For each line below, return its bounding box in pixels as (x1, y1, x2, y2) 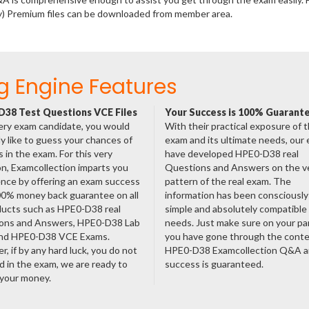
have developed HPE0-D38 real (164, 148, 299, 159)
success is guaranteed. (164, 258, 263, 270)
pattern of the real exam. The (164, 175, 291, 187)
